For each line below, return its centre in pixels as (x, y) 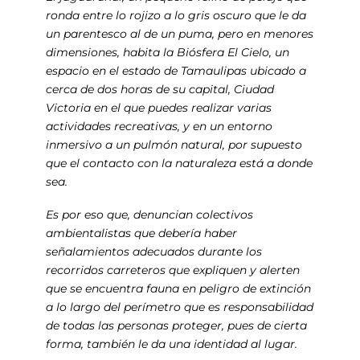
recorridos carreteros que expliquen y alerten (172, 270)
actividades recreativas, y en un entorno (159, 126)
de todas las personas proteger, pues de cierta (176, 325)
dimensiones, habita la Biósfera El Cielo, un (167, 52)
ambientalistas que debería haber (141, 233)
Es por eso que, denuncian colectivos (149, 214)
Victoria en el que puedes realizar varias (158, 107)
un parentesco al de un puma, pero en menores (179, 33)
